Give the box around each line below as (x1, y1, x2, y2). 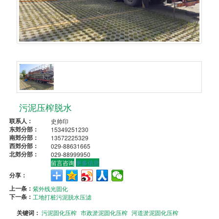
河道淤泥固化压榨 (131, 208, 179, 217)
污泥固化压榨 (42, 208, 77, 217)
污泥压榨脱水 (19, 103, 72, 113)
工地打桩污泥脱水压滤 (33, 193, 92, 201)
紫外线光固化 (33, 184, 68, 193)
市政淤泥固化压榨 (81, 208, 128, 217)
